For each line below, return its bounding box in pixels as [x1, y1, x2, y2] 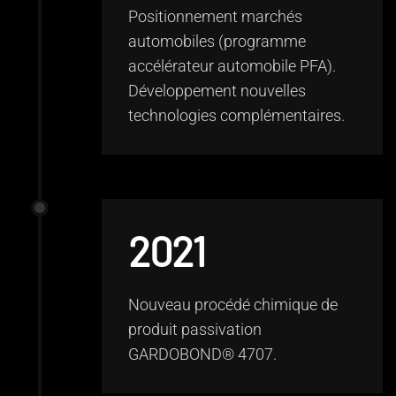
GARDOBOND [128, 345, 222, 363]
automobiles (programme [128, 32, 306, 50]
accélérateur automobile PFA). [128, 57, 336, 75]
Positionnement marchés [128, 7, 302, 26]
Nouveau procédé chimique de [128, 295, 338, 314]
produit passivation [128, 320, 262, 339]
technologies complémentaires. [128, 106, 348, 125]
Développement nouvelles [128, 81, 306, 100]
